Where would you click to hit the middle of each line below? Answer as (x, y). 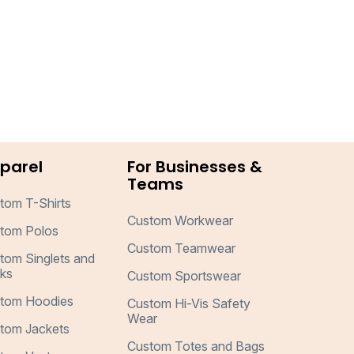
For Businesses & (195, 167)
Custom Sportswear (185, 276)
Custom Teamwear (182, 248)
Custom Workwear (181, 220)
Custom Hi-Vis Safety (189, 303)
